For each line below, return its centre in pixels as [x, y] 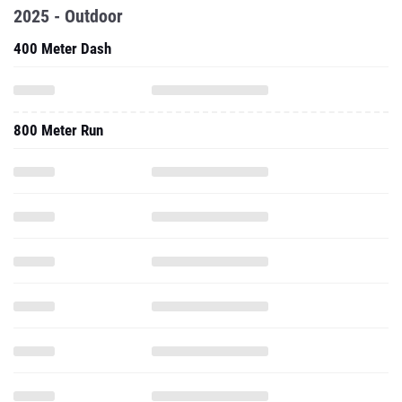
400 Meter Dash [62, 48]
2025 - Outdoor [68, 16]
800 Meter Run [58, 130]
